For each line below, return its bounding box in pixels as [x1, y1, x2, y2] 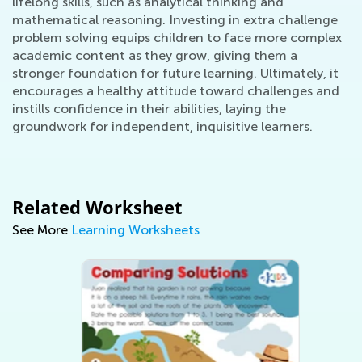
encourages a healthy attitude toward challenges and [12, 83, 339, 99]
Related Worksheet [12, 195, 183, 219]
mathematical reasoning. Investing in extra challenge [12, 12, 338, 27]
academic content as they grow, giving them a [12, 48, 297, 63]
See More [12, 222, 71, 238]
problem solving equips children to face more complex [12, 30, 342, 45]
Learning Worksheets [71, 222, 200, 238]
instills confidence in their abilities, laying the [12, 101, 286, 116]
